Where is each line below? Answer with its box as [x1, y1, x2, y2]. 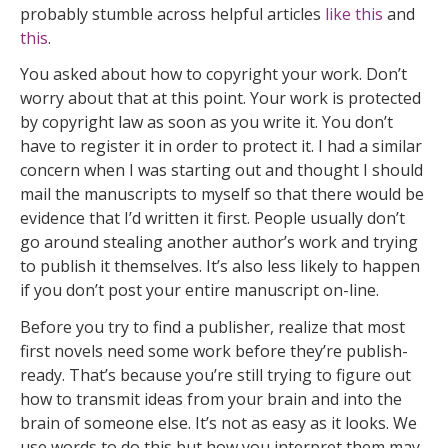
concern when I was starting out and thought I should [20, 159, 423, 182]
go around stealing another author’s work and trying [20, 231, 418, 254]
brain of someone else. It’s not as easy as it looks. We [20, 412, 417, 435]
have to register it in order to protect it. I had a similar [20, 135, 422, 158]
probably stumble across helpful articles [20, 2, 325, 25]
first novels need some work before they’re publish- [20, 340, 408, 363]
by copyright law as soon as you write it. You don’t [20, 111, 393, 134]
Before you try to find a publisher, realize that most [20, 316, 405, 339]
